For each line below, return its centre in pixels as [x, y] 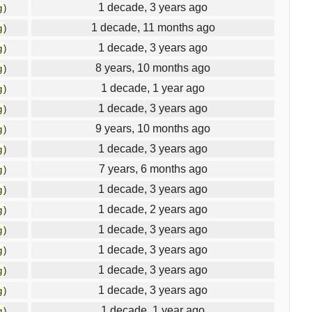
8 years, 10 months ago [153, 68]
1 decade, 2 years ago [153, 209]
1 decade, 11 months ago [153, 27]
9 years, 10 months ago [153, 128]
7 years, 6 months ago [153, 169]
